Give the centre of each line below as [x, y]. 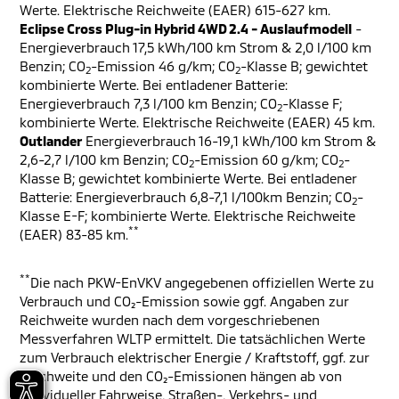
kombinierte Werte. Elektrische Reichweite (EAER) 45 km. [197, 122]
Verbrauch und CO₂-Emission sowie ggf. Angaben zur [184, 301]
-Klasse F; [312, 103]
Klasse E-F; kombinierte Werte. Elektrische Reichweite [187, 216]
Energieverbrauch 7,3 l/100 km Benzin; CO [148, 103]
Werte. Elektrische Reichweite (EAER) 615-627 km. [175, 10]
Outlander [51, 141]
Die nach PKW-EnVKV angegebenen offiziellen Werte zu [202, 282]
